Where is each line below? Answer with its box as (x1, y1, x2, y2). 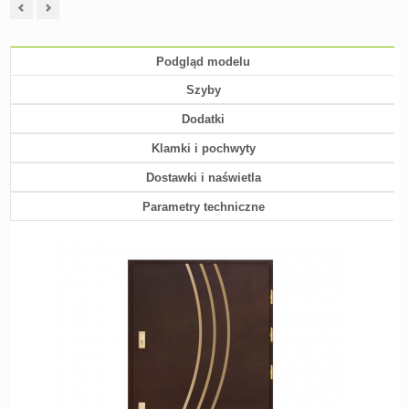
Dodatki (182, 112, 225, 126)
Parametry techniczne (142, 200, 265, 214)
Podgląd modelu (156, 55, 251, 68)
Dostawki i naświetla (145, 171, 261, 184)
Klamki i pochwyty (151, 142, 256, 155)
